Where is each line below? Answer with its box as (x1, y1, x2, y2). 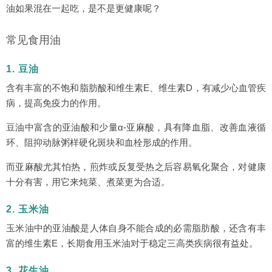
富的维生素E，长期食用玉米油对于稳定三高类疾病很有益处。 (6, 238, 258, 248)
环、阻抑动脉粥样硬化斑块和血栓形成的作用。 (6, 137, 197, 148)
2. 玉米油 (6, 204, 49, 214)
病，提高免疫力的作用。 (6, 98, 106, 108)
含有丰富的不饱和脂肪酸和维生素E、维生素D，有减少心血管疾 (6, 83, 266, 93)
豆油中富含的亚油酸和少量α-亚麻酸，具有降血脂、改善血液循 (6, 122, 266, 132)
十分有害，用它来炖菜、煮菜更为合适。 (6, 177, 170, 187)
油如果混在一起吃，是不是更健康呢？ (6, 3, 161, 13)
